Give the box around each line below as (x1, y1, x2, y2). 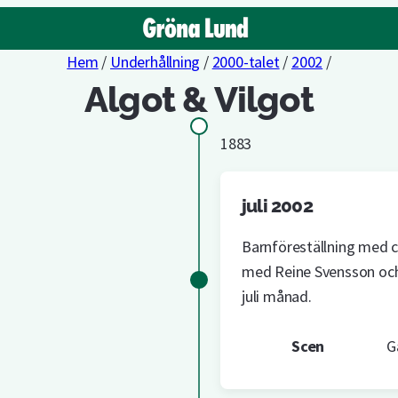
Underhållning (110, 52, 201, 72)
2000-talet (211, 52, 280, 72)
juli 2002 (242, 194, 313, 217)
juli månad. (242, 285, 312, 306)
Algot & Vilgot (84, 78, 314, 120)
